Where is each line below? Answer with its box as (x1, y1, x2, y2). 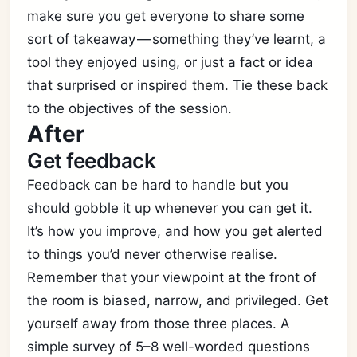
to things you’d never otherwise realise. (27, 246, 278, 262)
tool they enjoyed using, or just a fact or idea (27, 54, 314, 70)
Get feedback (27, 148, 156, 173)
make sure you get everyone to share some (27, 8, 305, 24)
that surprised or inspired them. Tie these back (27, 77, 328, 93)
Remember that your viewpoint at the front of (27, 269, 317, 285)
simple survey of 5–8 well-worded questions (27, 339, 311, 355)
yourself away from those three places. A (27, 316, 291, 331)
